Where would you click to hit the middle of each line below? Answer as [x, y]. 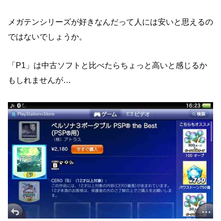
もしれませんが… [39, 80]
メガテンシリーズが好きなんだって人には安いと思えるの [110, 22]
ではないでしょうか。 [47, 37]
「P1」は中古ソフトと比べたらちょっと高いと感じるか [108, 66]
